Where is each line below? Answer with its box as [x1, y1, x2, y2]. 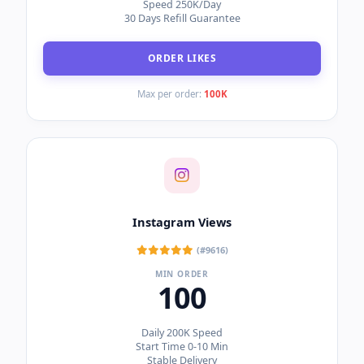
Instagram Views [132, 213, 232, 230]
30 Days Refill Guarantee [123, 11, 240, 26]
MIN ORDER [154, 268, 210, 280]
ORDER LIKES [147, 51, 217, 66]
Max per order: [136, 88, 204, 101]
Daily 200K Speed [141, 326, 223, 340]
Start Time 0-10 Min [136, 340, 228, 354]
